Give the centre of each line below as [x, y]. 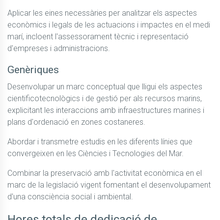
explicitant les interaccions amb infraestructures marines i [106, 110]
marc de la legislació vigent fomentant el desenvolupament [109, 185]
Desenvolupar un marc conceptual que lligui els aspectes [105, 87]
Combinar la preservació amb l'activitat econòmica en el [105, 173]
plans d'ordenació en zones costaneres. [76, 122]
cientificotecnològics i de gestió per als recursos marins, [105, 99]
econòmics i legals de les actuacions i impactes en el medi [109, 25]
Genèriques [33, 70]
